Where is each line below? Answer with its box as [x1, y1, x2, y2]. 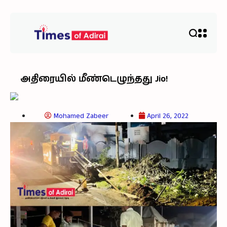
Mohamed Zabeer [54, 111, 108, 121]
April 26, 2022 [147, 111, 188, 121]
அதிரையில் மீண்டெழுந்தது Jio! [20, 72, 168, 86]
